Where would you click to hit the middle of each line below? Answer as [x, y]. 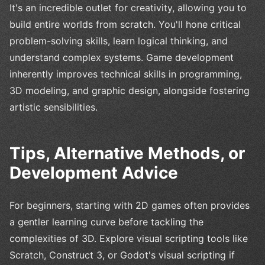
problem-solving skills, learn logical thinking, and [119, 41]
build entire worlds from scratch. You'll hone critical [125, 25]
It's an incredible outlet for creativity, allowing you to [128, 8]
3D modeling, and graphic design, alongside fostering [130, 91]
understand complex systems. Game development [122, 58]
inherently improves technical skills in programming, [126, 74]
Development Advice [94, 173]
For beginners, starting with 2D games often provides [130, 206]
